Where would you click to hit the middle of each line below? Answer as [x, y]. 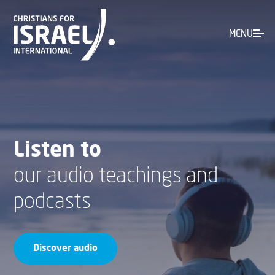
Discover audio [65, 249]
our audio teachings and [116, 177]
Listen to [57, 151]
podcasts [52, 203]
